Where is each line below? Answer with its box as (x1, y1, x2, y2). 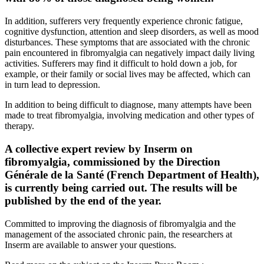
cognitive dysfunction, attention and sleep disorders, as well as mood (5, 27, 259, 37)
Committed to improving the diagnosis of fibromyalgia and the (5, 218, 236, 229)
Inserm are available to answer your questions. (5, 239, 176, 250)
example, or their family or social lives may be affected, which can (5, 69, 250, 80)
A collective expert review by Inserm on (5, 142, 193, 155)
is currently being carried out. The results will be (5, 181, 237, 194)
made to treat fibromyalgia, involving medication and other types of (5, 110, 254, 121)
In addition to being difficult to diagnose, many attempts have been (5, 100, 252, 110)
